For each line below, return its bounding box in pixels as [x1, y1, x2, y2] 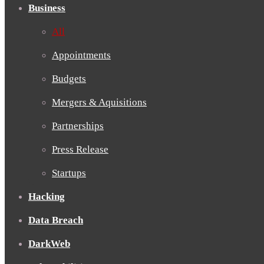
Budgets [52, 73, 86, 84]
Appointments [52, 49, 111, 61]
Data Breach [28, 214, 83, 226]
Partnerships [52, 120, 104, 131]
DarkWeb [28, 238, 70, 249]
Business [28, 2, 65, 14]
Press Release [52, 144, 108, 155]
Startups [52, 167, 86, 179]
